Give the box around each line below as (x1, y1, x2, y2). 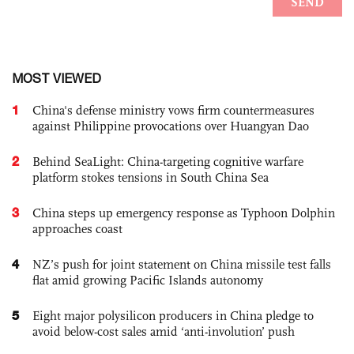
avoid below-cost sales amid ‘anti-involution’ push (32, 324, 295, 339)
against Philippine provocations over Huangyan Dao (32, 119, 309, 134)
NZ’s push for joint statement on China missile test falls (32, 257, 331, 272)
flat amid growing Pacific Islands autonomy (32, 273, 263, 288)
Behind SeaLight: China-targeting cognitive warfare (32, 154, 303, 169)
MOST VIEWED (12, 71, 101, 85)
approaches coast (32, 221, 122, 236)
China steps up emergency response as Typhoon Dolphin (32, 205, 335, 220)
